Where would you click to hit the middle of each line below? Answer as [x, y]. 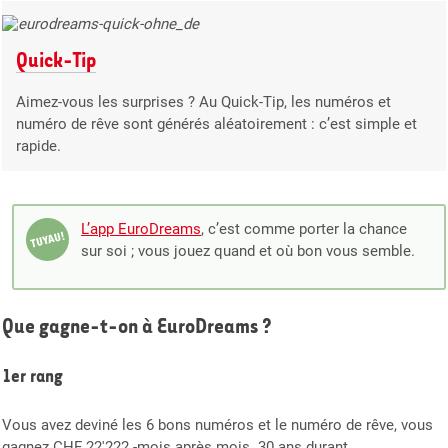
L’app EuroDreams [141, 229]
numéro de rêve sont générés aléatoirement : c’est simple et [216, 124]
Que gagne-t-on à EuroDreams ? [136, 325]
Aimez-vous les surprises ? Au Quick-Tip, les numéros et [203, 102]
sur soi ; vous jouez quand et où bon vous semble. [248, 251]
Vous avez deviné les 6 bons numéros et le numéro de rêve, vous [217, 424]
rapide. [38, 146]
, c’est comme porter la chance [304, 229]
